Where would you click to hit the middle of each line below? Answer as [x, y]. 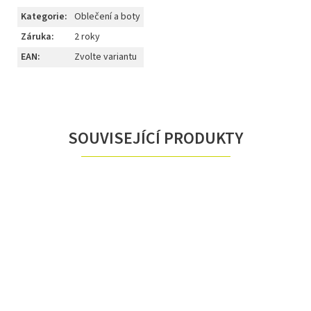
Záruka [36, 36]
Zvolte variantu [106, 57]
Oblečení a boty [107, 16]
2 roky [87, 36]
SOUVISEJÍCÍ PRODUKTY [155, 138]
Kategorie [43, 16]
